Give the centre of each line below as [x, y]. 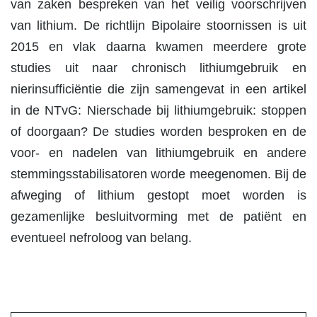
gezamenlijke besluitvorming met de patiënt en [158, 217]
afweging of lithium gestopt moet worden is [158, 195]
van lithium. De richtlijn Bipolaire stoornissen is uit [158, 25]
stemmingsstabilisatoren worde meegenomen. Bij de [158, 174]
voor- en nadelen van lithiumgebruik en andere [158, 153]
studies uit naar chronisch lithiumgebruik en [158, 68]
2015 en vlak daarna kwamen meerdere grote [158, 47]
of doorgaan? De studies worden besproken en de [158, 132]
